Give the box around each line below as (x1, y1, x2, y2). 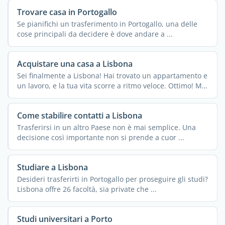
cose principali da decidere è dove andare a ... (17, 29, 173, 39)
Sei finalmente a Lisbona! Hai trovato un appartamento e (17, 71, 207, 81)
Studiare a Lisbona (17, 161, 88, 173)
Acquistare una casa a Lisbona (17, 58, 133, 69)
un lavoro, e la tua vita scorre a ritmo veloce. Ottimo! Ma (17, 81, 206, 91)
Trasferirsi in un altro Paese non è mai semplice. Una (17, 123, 196, 133)
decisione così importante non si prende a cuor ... (17, 133, 184, 143)
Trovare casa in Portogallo (17, 6, 117, 18)
